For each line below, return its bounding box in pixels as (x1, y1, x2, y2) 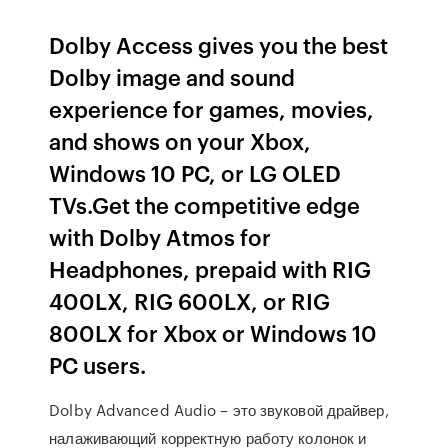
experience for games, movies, (49, 93, 375, 124)
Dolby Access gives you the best (49, 29, 389, 60)
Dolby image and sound (49, 61, 296, 92)
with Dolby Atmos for (49, 221, 272, 252)
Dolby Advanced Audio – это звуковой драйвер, (49, 399, 389, 421)
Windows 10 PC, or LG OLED (49, 157, 342, 188)
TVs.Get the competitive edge (49, 189, 361, 220)
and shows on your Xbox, (49, 125, 312, 156)
